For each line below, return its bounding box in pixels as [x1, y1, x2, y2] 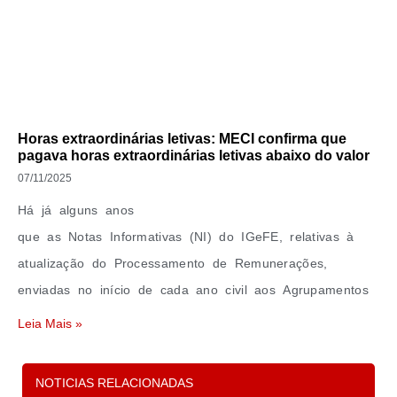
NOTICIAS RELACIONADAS [35, 376, 193, 391]
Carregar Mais [157, 370, 240, 385]
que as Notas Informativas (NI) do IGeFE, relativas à [18, 230, 354, 245]
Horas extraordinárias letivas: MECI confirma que [18, 131, 346, 147]
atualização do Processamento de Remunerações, [18, 256, 328, 271]
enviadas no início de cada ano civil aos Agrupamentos [18, 283, 369, 298]
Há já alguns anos [18, 203, 135, 218]
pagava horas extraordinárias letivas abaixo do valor [18, 148, 370, 164]
